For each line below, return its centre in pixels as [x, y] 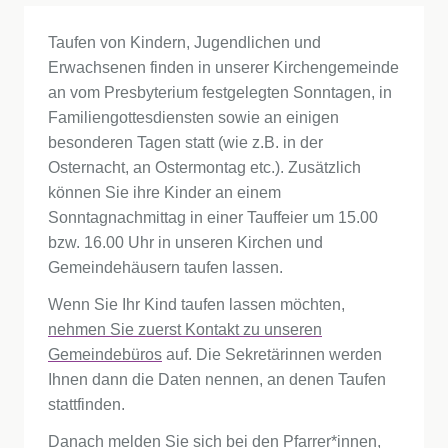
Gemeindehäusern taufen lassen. [165, 267]
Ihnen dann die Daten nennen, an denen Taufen [217, 379]
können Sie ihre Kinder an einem [164, 192]
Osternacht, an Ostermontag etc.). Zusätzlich [204, 167]
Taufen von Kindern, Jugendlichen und [184, 42]
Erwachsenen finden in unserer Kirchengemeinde [223, 67]
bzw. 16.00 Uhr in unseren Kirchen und [185, 242]
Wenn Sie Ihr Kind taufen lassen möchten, [196, 304]
